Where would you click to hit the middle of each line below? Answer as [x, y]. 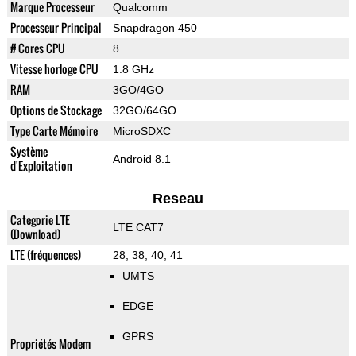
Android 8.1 [141, 159]
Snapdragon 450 [155, 28]
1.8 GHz [133, 70]
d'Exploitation [41, 166]
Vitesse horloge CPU [54, 69]
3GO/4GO [138, 90]
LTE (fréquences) [45, 255]
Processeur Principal [55, 28]
